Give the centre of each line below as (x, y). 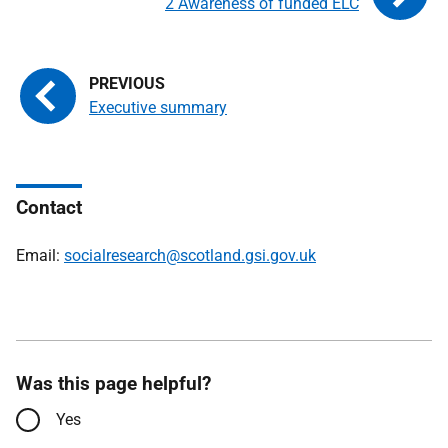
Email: (40, 255)
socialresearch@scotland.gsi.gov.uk (190, 255)
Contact (49, 207)
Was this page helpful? (113, 383)
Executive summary (158, 107)
